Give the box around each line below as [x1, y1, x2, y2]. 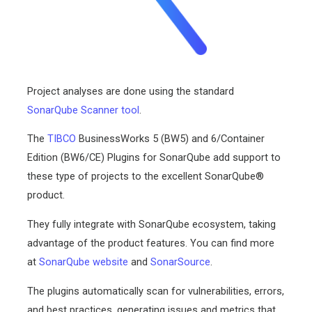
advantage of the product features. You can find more [27, 237, 275, 250]
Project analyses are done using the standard [27, 84, 235, 97]
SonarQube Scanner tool [27, 103, 140, 116]
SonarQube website [39, 256, 129, 269]
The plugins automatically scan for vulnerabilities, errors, [27, 284, 285, 297]
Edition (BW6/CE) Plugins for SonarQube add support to [27, 151, 281, 164]
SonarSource [150, 256, 211, 269]
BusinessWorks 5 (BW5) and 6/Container [76, 132, 265, 146]
